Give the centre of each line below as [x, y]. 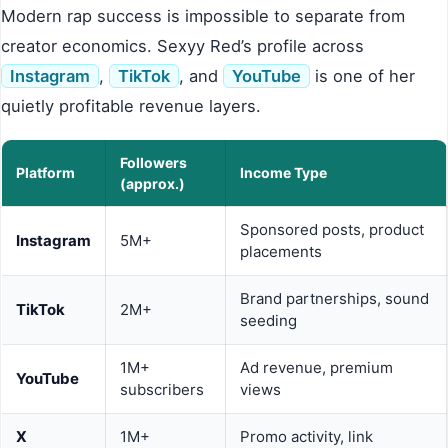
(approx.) [152, 184]
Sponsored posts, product [332, 230]
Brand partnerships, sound [334, 299]
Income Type [283, 173]
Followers [153, 163]
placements [281, 252]
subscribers [162, 390]
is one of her [362, 76]
